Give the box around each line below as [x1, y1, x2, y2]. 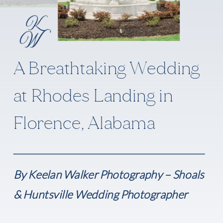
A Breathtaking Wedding [13, 57, 200, 80]
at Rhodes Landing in [13, 84, 173, 108]
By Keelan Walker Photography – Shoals [13, 168, 205, 181]
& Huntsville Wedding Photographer [13, 187, 188, 201]
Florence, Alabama [13, 111, 156, 135]
